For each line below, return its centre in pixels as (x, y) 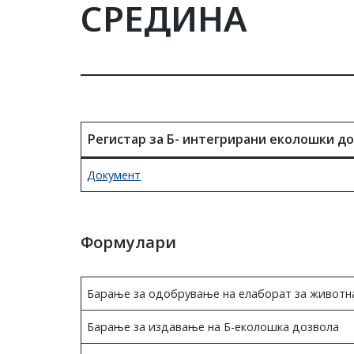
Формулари (128, 242)
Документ (114, 175)
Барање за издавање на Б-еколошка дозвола (213, 327)
